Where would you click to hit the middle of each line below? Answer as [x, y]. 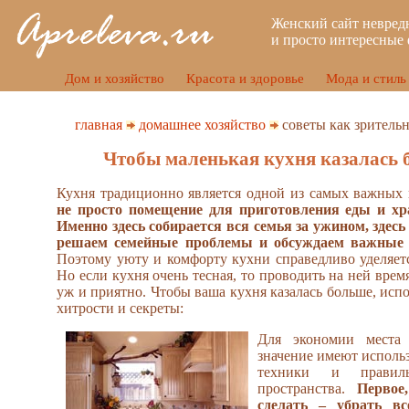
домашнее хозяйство [202, 125]
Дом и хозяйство [114, 79]
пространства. [307, 389]
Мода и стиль [366, 79]
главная [99, 125]
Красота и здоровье [245, 79]
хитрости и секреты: [120, 309]
